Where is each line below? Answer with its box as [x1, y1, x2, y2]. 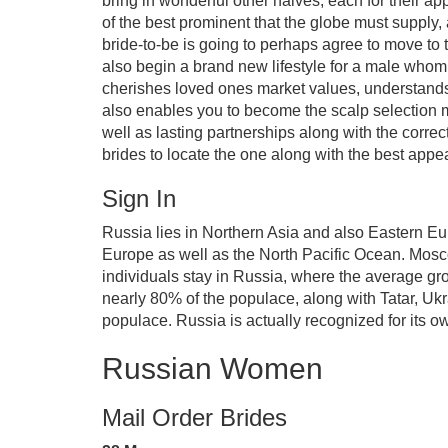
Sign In [102, 185, 176, 212]
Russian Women [102, 352, 323, 385]
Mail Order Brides [102, 404, 287, 431]
